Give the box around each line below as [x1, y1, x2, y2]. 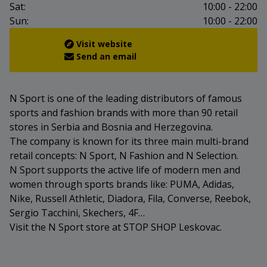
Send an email [76, 51, 136, 63]
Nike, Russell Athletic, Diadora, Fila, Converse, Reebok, [10, 192, 251, 206]
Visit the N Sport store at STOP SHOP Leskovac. [10, 221, 222, 234]
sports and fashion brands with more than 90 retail [10, 106, 238, 120]
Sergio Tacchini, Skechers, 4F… [10, 206, 145, 220]
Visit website [76, 38, 132, 50]
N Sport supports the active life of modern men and [10, 163, 240, 177]
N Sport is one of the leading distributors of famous [10, 92, 242, 105]
